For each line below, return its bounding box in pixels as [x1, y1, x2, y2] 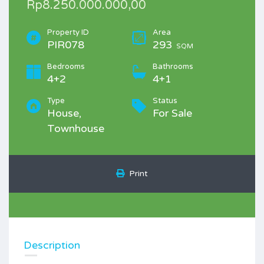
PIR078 [47, 38, 84, 51]
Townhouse [47, 122, 104, 135]
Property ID [47, 28, 89, 37]
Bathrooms [153, 62, 193, 71]
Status [153, 96, 177, 105]
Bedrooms [47, 62, 85, 71]
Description [24, 239, 80, 252]
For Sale [153, 107, 192, 120]
